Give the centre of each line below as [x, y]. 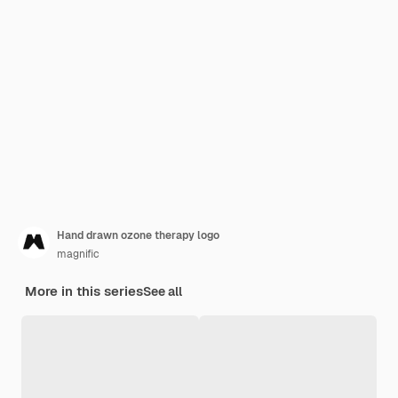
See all [163, 291]
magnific [78, 254]
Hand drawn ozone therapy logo [138, 235]
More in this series [84, 291]
